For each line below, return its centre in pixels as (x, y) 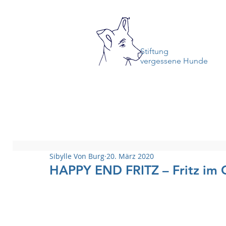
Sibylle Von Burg (77, 156)
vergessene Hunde (174, 61)
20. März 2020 (130, 156)
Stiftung (154, 51)
